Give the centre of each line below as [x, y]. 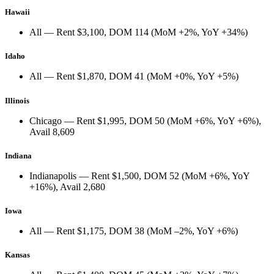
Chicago [46, 120]
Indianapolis [53, 176]
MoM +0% [171, 76]
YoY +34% [223, 32]
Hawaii [17, 12]
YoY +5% [216, 76]
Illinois [17, 100]
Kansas [17, 255]
